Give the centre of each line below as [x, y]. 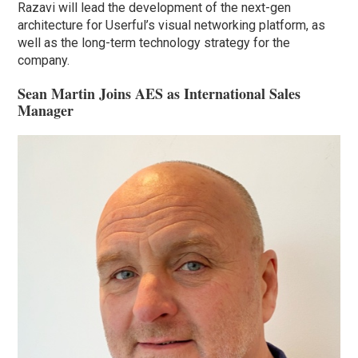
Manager [46, 110]
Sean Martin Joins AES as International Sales [159, 93]
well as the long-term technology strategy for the [154, 42]
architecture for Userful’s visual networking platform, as [172, 25]
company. [44, 60]
